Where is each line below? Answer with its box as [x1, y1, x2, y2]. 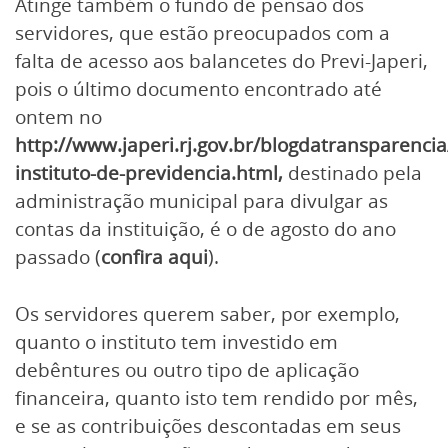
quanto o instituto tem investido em [15, 328, 338, 355]
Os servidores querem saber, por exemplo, [15, 300, 400, 327]
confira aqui [101, 244, 208, 270]
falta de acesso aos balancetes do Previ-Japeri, [15, 48, 428, 74]
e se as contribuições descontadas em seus [15, 412, 401, 439]
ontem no [15, 104, 102, 130]
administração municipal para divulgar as [15, 188, 388, 214]
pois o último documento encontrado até [15, 76, 382, 102]
